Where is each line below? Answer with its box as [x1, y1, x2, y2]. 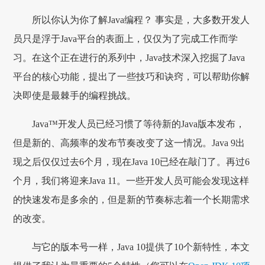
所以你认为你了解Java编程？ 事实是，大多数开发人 [32, 15, 250, 25]
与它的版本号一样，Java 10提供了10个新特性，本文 [32, 242, 250, 253]
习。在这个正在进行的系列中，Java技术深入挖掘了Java [13, 53, 245, 63]
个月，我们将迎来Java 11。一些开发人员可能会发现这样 [13, 176, 250, 186]
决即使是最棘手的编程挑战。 [13, 91, 137, 101]
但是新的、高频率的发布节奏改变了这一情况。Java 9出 [13, 138, 245, 148]
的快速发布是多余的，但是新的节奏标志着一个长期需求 [13, 195, 250, 205]
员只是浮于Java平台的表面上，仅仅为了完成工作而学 [13, 34, 238, 44]
